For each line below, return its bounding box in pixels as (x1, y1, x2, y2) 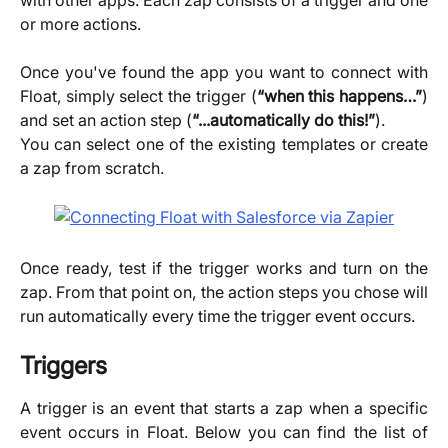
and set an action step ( (20, 109, 192, 130)
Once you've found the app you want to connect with (20, 61, 428, 82)
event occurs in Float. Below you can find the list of (20, 421, 428, 442)
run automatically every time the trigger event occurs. (20, 306, 415, 327)
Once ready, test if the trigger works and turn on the (20, 258, 428, 279)
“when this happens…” (256, 85, 423, 106)
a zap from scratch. (20, 157, 164, 178)
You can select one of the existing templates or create (20, 133, 428, 154)
